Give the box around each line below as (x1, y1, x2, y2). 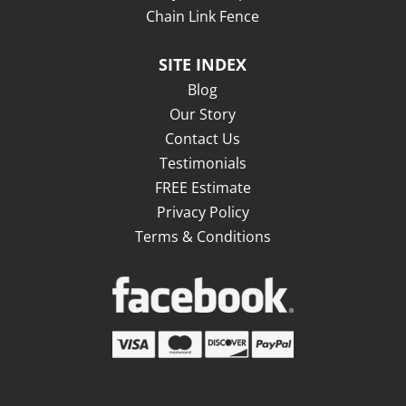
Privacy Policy (156, 201, 249, 222)
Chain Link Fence (146, 5, 260, 26)
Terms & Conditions (134, 226, 271, 246)
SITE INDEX (159, 53, 247, 75)
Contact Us (165, 128, 241, 149)
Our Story (169, 103, 237, 124)
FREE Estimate (154, 177, 251, 198)
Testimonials (159, 152, 246, 173)
